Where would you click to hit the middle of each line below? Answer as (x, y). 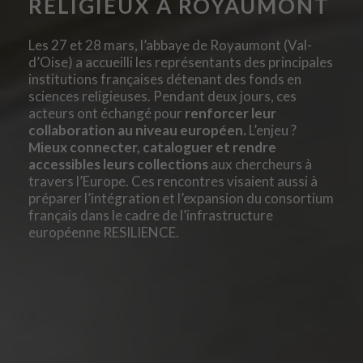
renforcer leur (229, 113)
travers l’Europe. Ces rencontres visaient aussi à (173, 181)
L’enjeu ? (273, 130)
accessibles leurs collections (118, 164)
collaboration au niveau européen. (139, 130)
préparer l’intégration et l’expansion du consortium (181, 198)
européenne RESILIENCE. (104, 232)
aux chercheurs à (260, 164)
